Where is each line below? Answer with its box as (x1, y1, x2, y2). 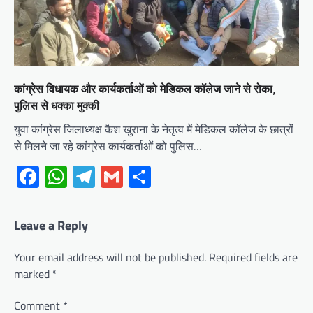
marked (14, 265, 52, 283)
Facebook (39, 160, 129, 194)
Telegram (95, 160, 181, 194)
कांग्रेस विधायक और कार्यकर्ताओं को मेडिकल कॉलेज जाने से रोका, (14, 82, 276, 96)
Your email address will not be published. (14, 249, 206, 266)
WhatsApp (67, 160, 165, 194)
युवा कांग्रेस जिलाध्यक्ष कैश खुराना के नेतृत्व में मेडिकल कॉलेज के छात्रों (14, 121, 293, 138)
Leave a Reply (14, 216, 88, 235)
